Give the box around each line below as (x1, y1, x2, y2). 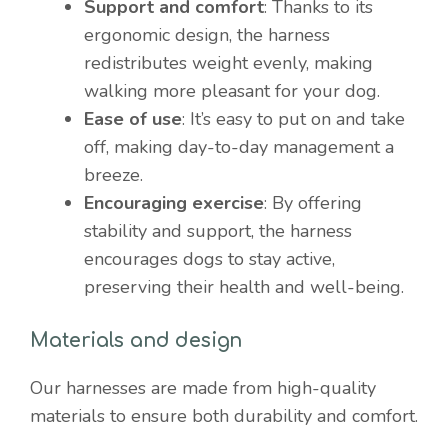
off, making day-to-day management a (84, 134, 394, 159)
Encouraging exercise (84, 190, 264, 215)
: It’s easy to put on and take (182, 106, 405, 131)
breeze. (84, 162, 143, 187)
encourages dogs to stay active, (84, 246, 335, 271)
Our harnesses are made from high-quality (30, 375, 376, 400)
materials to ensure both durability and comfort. (30, 403, 418, 428)
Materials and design (30, 329, 243, 351)
